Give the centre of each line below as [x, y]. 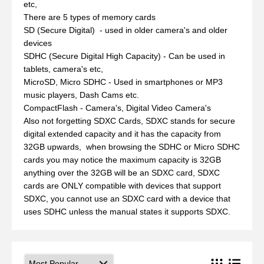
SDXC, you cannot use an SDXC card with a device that [127, 199]
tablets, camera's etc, [63, 69]
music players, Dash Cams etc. [81, 95]
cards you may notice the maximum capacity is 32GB [122, 160]
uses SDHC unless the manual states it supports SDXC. [127, 212]
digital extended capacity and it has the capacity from [122, 134]
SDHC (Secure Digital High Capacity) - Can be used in [124, 56]
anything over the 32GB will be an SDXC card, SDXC [122, 173]
